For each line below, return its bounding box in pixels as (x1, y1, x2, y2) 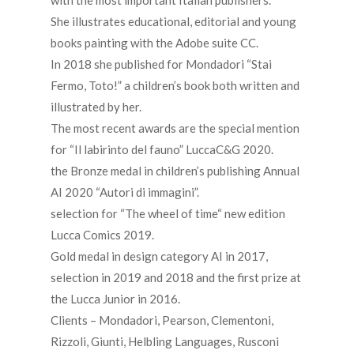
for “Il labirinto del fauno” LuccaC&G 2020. (51, 142, 273, 157)
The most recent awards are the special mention (51, 121, 299, 136)
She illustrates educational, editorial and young (51, 14, 296, 29)
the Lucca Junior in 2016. (51, 292, 180, 307)
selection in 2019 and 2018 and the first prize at (51, 270, 301, 285)
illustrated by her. (51, 100, 141, 115)
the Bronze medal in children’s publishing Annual (51, 164, 299, 179)
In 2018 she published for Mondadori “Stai (51, 57, 272, 72)
